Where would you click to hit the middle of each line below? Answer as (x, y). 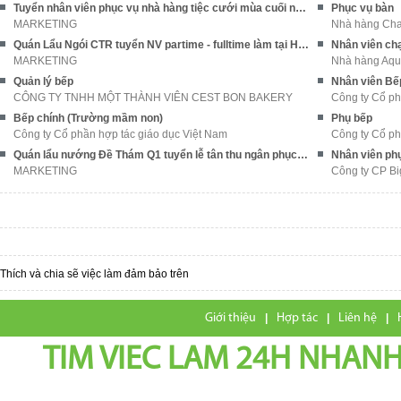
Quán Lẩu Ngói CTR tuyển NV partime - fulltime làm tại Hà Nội (303, 44)
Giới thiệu (230, 318)
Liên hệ (358, 318)
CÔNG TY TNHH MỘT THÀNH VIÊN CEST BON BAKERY (153, 97)
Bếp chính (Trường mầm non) (88, 118)
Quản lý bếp (43, 81)
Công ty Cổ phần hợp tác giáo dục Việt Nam (120, 134)
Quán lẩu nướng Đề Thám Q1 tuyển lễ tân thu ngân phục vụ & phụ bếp (303, 154)
